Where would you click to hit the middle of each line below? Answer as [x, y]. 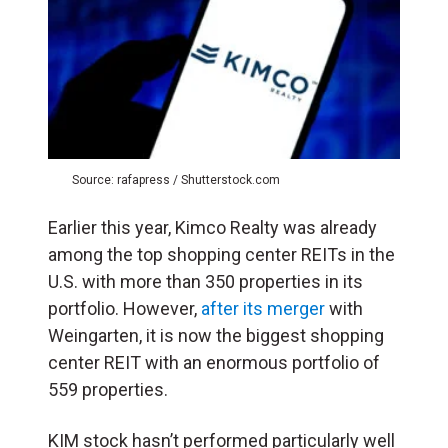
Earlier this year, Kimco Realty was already [212, 227]
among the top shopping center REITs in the [221, 254]
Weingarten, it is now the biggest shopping [216, 335]
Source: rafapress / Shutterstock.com [176, 179]
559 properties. [108, 389]
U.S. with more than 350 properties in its [205, 281]
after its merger [263, 308]
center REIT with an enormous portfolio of [214, 362]
